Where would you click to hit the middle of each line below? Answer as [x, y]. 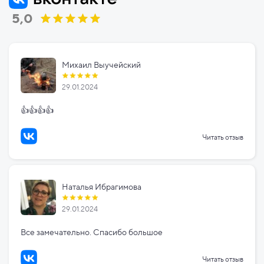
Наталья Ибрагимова [102, 187]
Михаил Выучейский [101, 65]
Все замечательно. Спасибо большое [92, 232]
